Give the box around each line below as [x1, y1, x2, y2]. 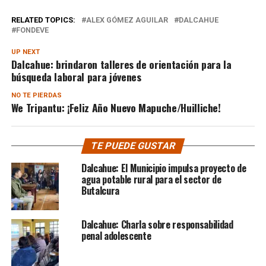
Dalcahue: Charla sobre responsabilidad [81, 217, 233, 232]
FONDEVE [15, 25, 49, 34]
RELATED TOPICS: [11, 15, 75, 24]
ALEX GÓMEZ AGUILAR [85, 15, 168, 24]
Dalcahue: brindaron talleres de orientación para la [11, 56, 232, 72]
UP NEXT [11, 47, 40, 56]
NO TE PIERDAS [11, 91, 62, 99]
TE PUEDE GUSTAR [89, 140, 177, 151]
